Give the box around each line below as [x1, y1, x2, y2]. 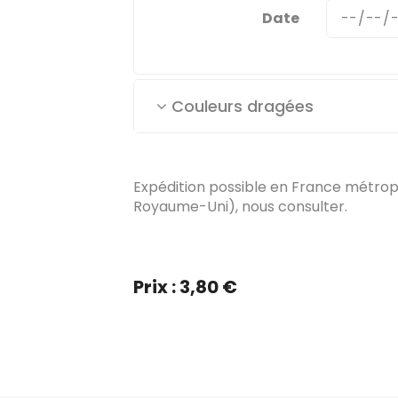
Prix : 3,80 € [132, 275, 237, 299]
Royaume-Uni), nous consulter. [132, 196, 347, 217]
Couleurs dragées [166, 95, 314, 117]
